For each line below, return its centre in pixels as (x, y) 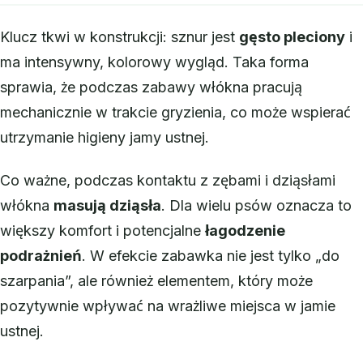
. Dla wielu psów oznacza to (256, 206)
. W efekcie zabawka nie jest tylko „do (211, 256)
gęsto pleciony (292, 36)
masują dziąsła (107, 206)
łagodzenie (245, 231)
